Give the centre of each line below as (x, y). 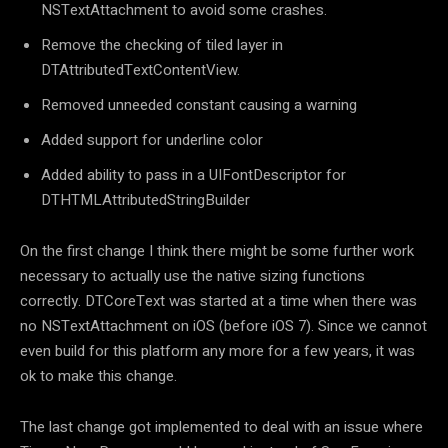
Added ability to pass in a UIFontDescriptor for (193, 174)
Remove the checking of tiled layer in (162, 44)
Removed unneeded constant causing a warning (199, 104)
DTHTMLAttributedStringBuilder (145, 199)
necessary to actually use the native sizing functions (192, 275)
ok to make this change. (98, 375)
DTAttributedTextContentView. (140, 69)
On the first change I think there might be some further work (217, 250)
